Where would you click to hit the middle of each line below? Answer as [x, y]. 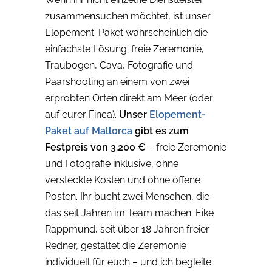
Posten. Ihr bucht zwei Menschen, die [127, 197]
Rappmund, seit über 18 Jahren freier [127, 229]
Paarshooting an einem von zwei [117, 82]
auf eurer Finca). [82, 115]
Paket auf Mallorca [89, 131]
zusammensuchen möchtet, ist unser [128, 16]
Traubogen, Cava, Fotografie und [119, 66]
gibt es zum [161, 131]
